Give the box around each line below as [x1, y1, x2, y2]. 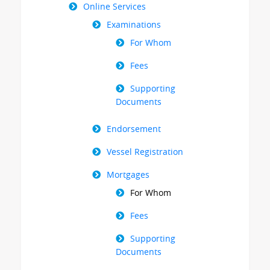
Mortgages [107, 168, 149, 180]
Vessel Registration [107, 145, 183, 157]
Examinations [107, 18, 161, 30]
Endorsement [107, 122, 161, 134]
